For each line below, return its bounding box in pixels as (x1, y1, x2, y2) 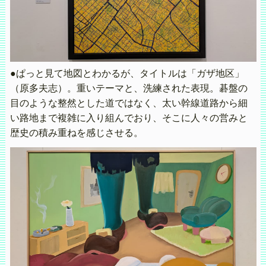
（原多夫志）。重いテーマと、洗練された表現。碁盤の (9, 83, 248, 93)
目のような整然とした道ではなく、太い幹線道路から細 (9, 97, 248, 108)
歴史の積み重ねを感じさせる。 (9, 127, 143, 138)
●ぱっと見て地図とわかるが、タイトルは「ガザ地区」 (9, 68, 244, 78)
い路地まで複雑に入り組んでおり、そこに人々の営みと (9, 112, 248, 123)
